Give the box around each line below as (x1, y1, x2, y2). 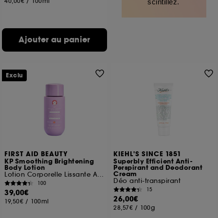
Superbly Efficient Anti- (113, 157, 193, 166)
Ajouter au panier (18, 34, 91, 45)
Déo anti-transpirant (113, 177, 181, 185)
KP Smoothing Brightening (4, 157, 94, 166)
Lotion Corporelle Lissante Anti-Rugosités (97, 170, 104, 179)
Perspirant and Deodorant (113, 163, 203, 172)
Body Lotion (4, 163, 45, 172)
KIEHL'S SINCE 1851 (113, 150, 182, 159)
